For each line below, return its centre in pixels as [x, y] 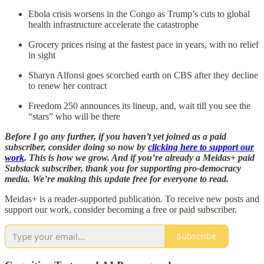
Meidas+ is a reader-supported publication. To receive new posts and [132, 199]
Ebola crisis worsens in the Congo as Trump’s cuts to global [139, 14]
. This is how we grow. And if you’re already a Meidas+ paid [139, 157]
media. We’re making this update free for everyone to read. [117, 179]
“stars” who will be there [74, 116]
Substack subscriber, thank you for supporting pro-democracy [123, 168]
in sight [42, 55]
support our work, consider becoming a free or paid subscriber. [121, 209]
